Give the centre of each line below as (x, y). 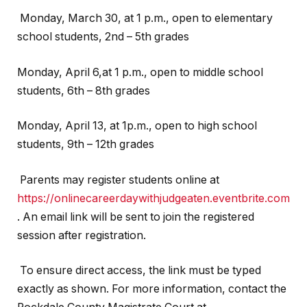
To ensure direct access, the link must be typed (140, 271)
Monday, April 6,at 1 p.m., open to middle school (140, 72)
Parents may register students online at (120, 180)
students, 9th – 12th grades (86, 145)
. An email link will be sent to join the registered (136, 217)
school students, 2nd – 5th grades (103, 37)
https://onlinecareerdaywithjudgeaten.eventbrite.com (153, 198)
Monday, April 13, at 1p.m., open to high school (137, 126)
